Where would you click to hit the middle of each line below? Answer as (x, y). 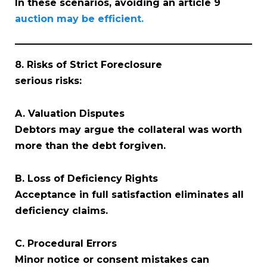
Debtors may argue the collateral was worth (128, 129)
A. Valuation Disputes (70, 113)
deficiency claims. (61, 210)
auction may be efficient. (79, 18)
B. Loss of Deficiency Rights (86, 178)
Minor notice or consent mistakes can (112, 259)
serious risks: (48, 80)
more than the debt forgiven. (90, 145)
